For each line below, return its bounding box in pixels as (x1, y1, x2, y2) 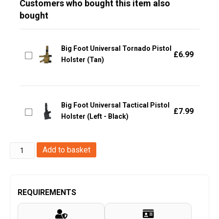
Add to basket (42, 145, 90, 154)
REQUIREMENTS (18, 187, 76, 197)
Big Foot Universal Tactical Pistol (61, 101, 170, 109)
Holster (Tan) (61, 56, 104, 64)
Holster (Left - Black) (61, 112, 129, 121)
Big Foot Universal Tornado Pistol (61, 44, 172, 53)
